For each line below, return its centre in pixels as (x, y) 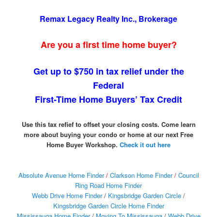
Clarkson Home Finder (141, 175)
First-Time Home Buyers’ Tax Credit (108, 99)
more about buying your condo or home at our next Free (108, 134)
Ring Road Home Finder (108, 186)
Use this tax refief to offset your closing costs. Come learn (108, 124)
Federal (108, 85)
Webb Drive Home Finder (67, 196)
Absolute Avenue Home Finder (61, 175)
